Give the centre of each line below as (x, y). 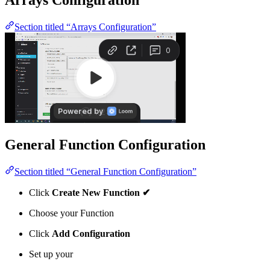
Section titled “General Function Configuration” (105, 172)
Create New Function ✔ (101, 193)
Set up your (51, 254)
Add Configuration (91, 234)
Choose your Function (71, 213)
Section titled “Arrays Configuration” (85, 27)
